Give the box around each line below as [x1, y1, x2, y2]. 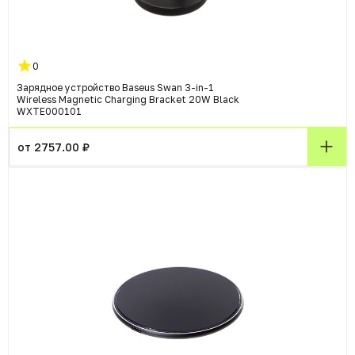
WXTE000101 [17, 105, 82, 118]
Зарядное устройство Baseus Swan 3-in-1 [17, 82, 214, 94]
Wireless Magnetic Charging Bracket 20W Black [17, 94, 239, 106]
